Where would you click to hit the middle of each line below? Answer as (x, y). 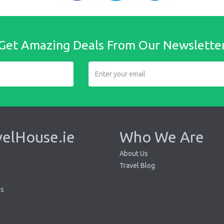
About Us (134, 153)
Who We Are (162, 137)
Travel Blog (137, 165)
